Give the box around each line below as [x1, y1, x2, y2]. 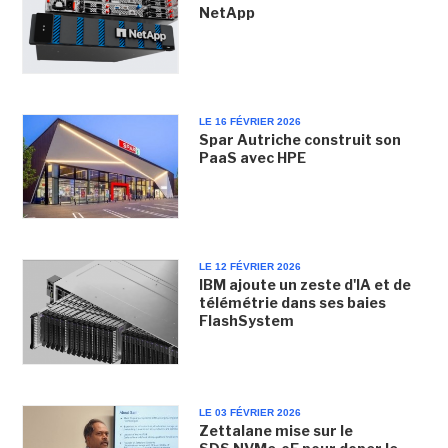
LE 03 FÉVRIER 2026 [198, 406, 301, 418]
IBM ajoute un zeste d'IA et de [198, 276, 411, 294]
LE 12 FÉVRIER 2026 [198, 261, 301, 273]
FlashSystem [198, 312, 294, 330]
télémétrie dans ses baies [198, 294, 386, 312]
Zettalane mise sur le [198, 421, 353, 439]
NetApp [198, 3, 255, 21]
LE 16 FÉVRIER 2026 [198, 116, 301, 127]
